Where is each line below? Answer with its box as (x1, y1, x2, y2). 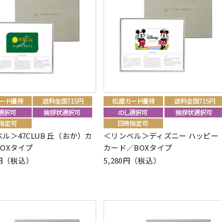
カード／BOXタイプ (104, 142, 172, 153)
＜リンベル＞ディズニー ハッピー (104, 130, 219, 141)
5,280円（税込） (104, 155, 161, 166)
